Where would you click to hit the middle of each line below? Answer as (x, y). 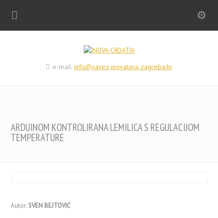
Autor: (20, 206)
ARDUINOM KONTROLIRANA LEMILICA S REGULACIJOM (105, 127)
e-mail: (63, 67)
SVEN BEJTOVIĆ (49, 206)
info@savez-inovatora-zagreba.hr (123, 67)
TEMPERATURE (38, 137)
